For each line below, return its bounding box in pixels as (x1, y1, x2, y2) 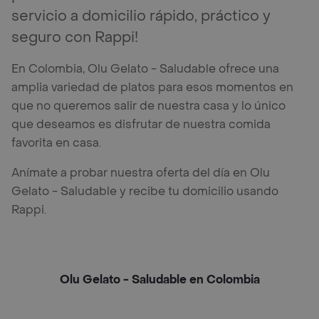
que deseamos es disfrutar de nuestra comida (11, 116, 271, 132)
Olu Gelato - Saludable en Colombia (59, 271, 260, 287)
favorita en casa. (11, 135, 101, 150)
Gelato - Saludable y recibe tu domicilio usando (11, 183, 278, 199)
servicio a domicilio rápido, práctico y (11, 6, 271, 26)
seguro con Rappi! (11, 28, 138, 47)
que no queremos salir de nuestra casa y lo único (11, 98, 286, 113)
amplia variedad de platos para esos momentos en (11, 79, 293, 95)
